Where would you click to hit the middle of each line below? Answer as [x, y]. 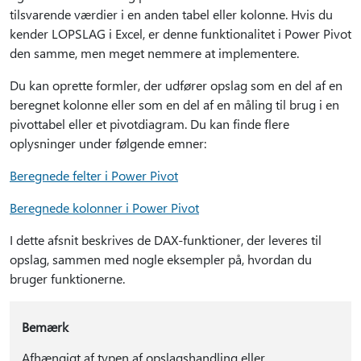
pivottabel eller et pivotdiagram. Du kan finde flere [149, 124]
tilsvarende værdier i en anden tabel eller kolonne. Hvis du [171, 14]
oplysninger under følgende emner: [108, 143]
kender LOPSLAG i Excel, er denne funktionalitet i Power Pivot [180, 33]
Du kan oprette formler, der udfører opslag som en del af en [176, 85]
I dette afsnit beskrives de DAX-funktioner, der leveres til [166, 240]
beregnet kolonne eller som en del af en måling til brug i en [174, 104]
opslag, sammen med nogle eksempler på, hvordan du [161, 259]
